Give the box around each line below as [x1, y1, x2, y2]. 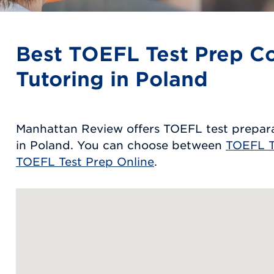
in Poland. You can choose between [16, 138, 226, 152]
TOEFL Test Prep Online [16, 155, 154, 168]
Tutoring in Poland [16, 67, 208, 90]
